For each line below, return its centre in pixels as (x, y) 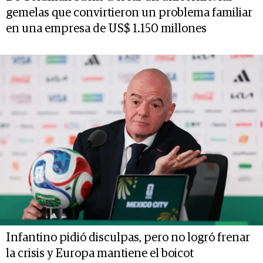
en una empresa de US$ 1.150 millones (106, 28)
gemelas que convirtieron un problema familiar (129, 13)
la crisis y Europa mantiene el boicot (100, 253)
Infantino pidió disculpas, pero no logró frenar (128, 237)
